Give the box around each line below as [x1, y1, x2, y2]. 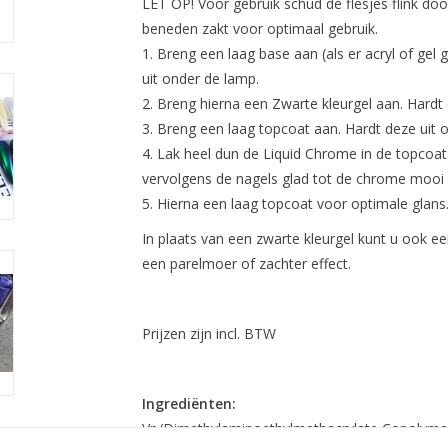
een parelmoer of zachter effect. [141, 254, 351, 273]
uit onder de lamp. [141, 69, 259, 88]
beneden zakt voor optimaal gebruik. [141, 19, 382, 38]
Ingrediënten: [141, 394, 236, 413]
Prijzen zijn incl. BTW [141, 324, 276, 343]
